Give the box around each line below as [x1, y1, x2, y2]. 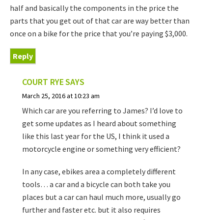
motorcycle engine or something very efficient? [22, 144, 181, 154]
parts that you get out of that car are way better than [10, 16, 190, 26]
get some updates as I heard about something [22, 118, 176, 129]
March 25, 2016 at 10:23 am [22, 91, 100, 101]
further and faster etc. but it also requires [22, 205, 161, 215]
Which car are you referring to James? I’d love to [22, 106, 183, 116]
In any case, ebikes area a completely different [22, 166, 176, 177]
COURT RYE [22, 76, 64, 88]
